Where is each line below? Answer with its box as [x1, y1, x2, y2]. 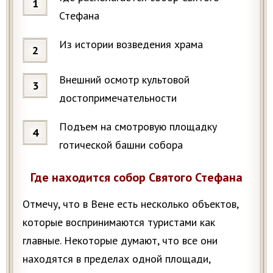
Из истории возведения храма [59, 37, 203, 51]
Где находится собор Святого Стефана [30, 169, 243, 185]
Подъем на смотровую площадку [59, 119, 217, 133]
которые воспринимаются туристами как [23, 215, 215, 229]
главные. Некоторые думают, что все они [23, 233, 218, 247]
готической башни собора [59, 138, 183, 152]
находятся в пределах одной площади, [23, 252, 210, 266]
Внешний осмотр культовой [59, 73, 190, 87]
